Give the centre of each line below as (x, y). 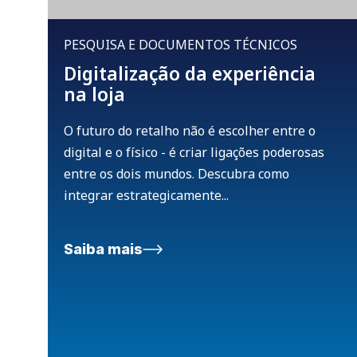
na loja (94, 94)
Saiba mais (103, 249)
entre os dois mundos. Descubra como (177, 174)
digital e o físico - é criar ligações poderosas (194, 153)
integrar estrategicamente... (146, 196)
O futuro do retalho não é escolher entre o (190, 131)
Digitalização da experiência (190, 74)
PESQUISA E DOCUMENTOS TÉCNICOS (180, 45)
